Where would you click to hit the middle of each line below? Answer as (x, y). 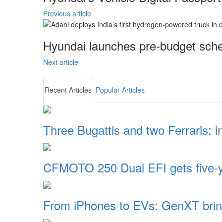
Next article (61, 62)
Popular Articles (120, 90)
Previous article (67, 13)
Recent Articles (68, 90)
